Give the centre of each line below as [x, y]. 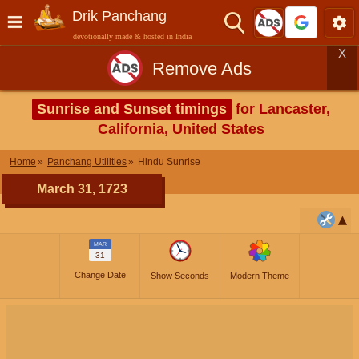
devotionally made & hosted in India [132, 36]
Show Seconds [180, 276]
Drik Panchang [119, 16]
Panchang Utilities [87, 162]
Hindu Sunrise [169, 162]
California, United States [181, 129]
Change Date [100, 275]
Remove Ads [202, 68]
